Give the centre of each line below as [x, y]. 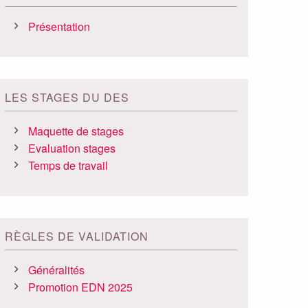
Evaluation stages [72, 148]
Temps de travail [68, 166]
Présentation [59, 27]
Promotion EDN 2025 [81, 287]
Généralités [57, 270]
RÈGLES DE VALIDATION [77, 236]
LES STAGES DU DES [67, 98]
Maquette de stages [76, 131]
